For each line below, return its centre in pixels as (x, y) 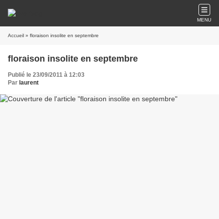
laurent (29, 83)
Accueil (16, 35)
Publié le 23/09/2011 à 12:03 (46, 75)
